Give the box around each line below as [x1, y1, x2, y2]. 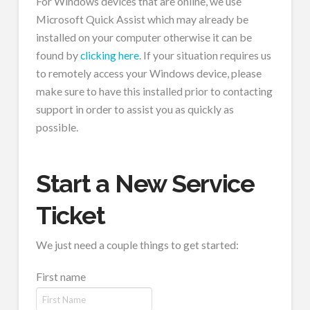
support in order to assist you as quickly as [35, 102, 234, 116]
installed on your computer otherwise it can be [35, 30, 252, 44]
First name [35, 270, 86, 284]
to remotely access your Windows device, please [35, 66, 262, 80]
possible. [35, 120, 78, 134]
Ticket [35, 200, 105, 230]
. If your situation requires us [138, 48, 271, 62]
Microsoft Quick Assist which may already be [35, 12, 248, 26]
